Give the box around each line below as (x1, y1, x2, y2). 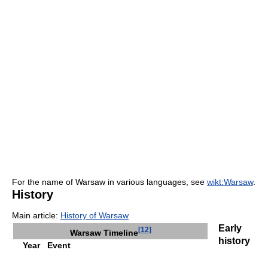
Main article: (12, 210, 60, 220)
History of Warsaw (60, 210, 129, 220)
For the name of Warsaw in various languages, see (12, 176, 207, 187)
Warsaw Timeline (69, 227, 138, 237)
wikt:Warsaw (207, 176, 253, 187)
